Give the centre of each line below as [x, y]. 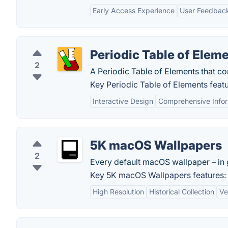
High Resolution [118, 192]
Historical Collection [182, 192]
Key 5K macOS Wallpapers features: [158, 175]
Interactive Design [123, 101]
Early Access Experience [134, 10]
